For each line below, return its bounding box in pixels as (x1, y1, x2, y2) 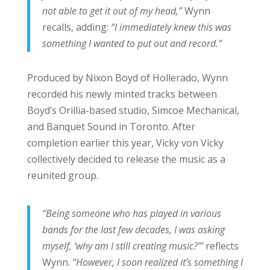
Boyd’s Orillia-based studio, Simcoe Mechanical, (27, 103, 239, 117)
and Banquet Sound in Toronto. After (27, 119, 195, 133)
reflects (202, 239, 239, 253)
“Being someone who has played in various (42, 206, 221, 220)
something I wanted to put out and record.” (42, 36, 222, 50)
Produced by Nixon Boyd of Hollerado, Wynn (27, 71, 228, 84)
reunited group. (27, 168, 98, 182)
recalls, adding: (42, 20, 108, 34)
